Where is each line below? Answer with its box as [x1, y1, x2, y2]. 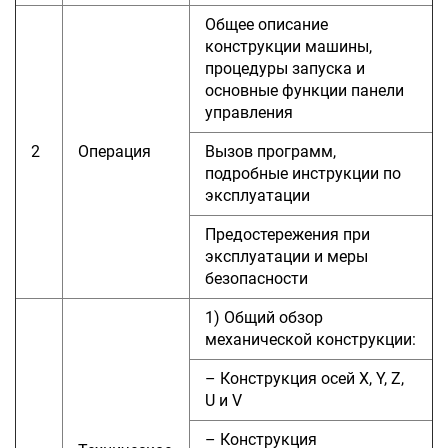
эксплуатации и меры [205, 246, 368, 266]
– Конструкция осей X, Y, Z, [205, 368, 404, 388]
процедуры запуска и [205, 58, 365, 78]
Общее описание [205, 14, 328, 34]
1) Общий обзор [205, 307, 323, 327]
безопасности [205, 268, 308, 288]
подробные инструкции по [205, 163, 401, 183]
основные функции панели [205, 80, 404, 100]
